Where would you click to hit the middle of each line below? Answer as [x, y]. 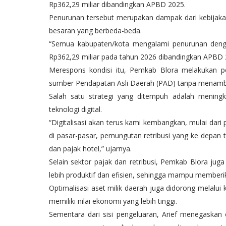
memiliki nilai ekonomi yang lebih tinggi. [113, 201]
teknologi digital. [75, 109]
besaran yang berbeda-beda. [95, 31]
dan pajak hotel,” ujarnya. [90, 149]
